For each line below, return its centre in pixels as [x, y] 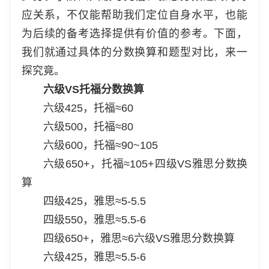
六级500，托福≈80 [88, 126]
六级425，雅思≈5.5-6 [94, 257]
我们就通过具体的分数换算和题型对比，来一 [134, 52]
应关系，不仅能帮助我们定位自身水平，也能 [134, 15]
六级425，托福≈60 [88, 108]
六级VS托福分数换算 [93, 89]
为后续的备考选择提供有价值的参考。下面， [134, 33]
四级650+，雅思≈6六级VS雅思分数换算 [139, 238]
